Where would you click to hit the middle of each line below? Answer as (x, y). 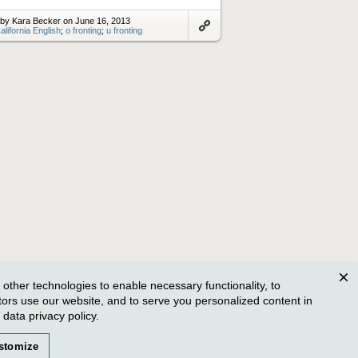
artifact (207, 56)
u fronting (124, 30)
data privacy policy (50, 315)
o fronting (84, 30)
